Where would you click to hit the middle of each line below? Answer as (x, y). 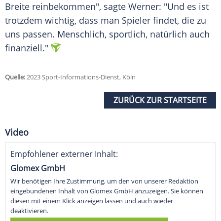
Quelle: (15, 77)
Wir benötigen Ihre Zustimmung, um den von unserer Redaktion (104, 181)
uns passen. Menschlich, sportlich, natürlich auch (107, 34)
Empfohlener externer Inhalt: (64, 154)
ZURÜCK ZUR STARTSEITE (160, 100)
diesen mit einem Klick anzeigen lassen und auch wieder (92, 201)
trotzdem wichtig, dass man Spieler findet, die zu (106, 20)
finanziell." (27, 48)
